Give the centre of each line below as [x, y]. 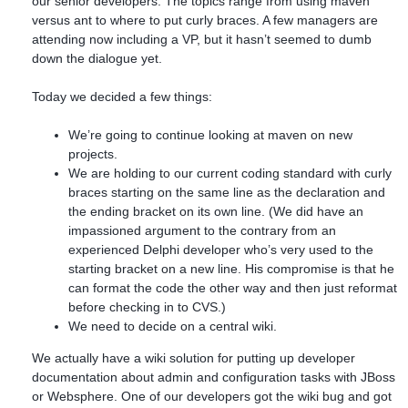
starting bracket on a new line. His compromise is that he [231, 268]
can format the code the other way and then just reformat [233, 287]
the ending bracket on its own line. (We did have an [216, 211]
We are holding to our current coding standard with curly [230, 173]
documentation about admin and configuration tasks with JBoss [214, 377]
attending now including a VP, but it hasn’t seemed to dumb [202, 39]
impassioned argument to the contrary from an [202, 230]
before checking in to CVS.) [147, 306]
